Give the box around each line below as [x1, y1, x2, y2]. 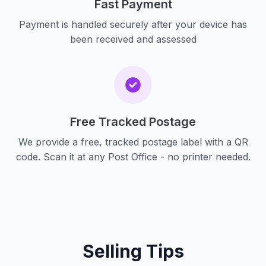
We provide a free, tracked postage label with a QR [18, 136, 248, 148]
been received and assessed [69, 33, 197, 45]
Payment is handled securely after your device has [19, 18, 247, 30]
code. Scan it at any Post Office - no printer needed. [15, 151, 251, 163]
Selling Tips [82, 240, 184, 262]
